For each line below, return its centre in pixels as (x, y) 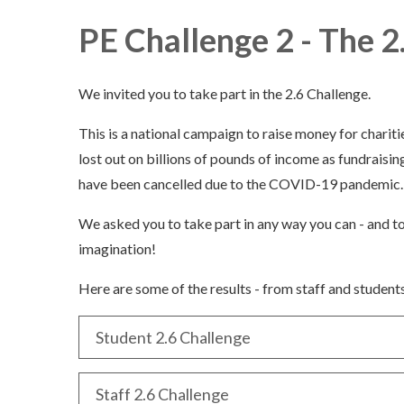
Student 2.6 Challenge (173, 338)
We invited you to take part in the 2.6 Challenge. (225, 94)
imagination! (117, 249)
